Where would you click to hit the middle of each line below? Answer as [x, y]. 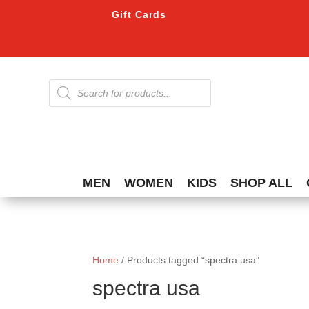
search [63, 93]
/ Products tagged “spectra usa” [189, 260]
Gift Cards [139, 14]
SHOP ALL [261, 183]
